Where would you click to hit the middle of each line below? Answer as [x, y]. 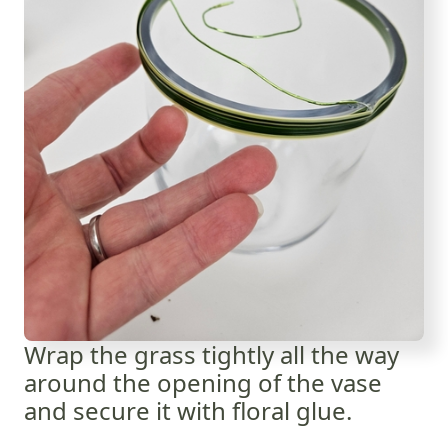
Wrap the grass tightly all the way [211, 354]
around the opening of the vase [203, 382]
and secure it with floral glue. [188, 410]
